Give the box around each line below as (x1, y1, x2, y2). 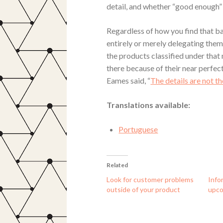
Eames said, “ (107, 75, 151, 85)
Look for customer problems (107, 175, 194, 184)
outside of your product (107, 185, 181, 194)
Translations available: (107, 100, 191, 110)
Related (107, 161, 128, 169)
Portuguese (118, 124, 158, 134)
